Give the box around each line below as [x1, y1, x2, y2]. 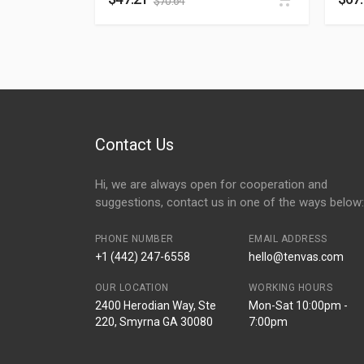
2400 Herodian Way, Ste [95, 299, 216, 312]
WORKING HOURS [248, 282, 333, 293]
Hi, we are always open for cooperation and [95, 177, 327, 192]
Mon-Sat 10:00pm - [248, 299, 348, 312]
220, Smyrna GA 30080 [95, 315, 213, 328]
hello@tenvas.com [248, 250, 344, 263]
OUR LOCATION [95, 282, 169, 293]
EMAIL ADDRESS [248, 233, 327, 245]
